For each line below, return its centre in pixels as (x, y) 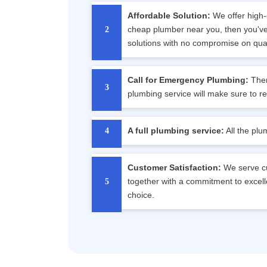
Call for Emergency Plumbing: (188, 80)
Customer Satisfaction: (174, 167)
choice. (141, 195)
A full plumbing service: (176, 131)
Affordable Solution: (169, 15)
